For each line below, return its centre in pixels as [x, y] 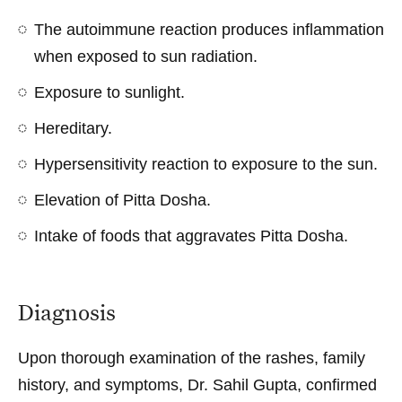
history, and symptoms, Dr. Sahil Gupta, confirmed [197, 385]
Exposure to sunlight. [109, 92]
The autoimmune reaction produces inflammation [209, 29]
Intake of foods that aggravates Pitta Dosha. [191, 236]
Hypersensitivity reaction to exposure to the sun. [206, 164]
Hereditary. [73, 128]
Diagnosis [67, 312]
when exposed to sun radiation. [146, 56]
